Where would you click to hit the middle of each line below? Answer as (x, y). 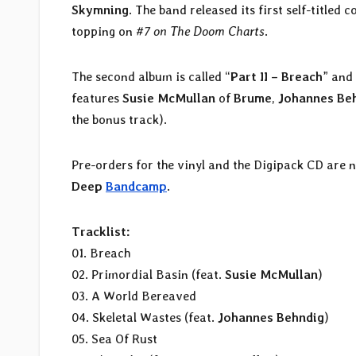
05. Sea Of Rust (114, 339)
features (97, 98)
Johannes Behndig (271, 317)
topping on (104, 31)
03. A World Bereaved (134, 296)
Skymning (100, 10)
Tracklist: (101, 231)
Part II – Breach (277, 76)
